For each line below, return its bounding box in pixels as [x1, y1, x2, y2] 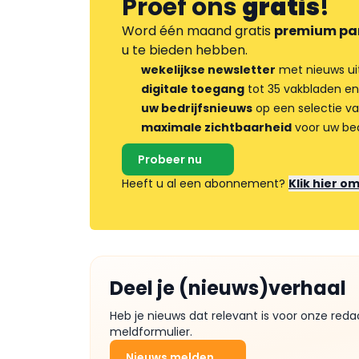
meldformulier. [110, 324, 192, 340]
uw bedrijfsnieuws [141, 100, 252, 116]
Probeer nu [138, 151, 202, 167]
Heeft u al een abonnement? [122, 175, 288, 192]
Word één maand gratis [122, 22, 274, 40]
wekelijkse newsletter [141, 62, 276, 78]
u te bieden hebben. [122, 41, 248, 59]
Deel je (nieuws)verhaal [110, 275, 346, 301]
